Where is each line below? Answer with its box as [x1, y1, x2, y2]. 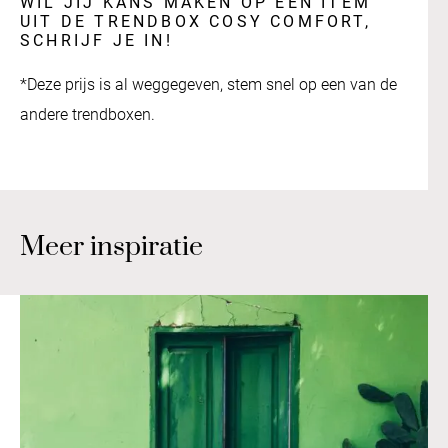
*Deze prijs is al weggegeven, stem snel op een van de [20, 74, 397, 94]
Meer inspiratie [20, 229, 203, 264]
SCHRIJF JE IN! [20, 30, 173, 50]
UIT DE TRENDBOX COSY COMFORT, [20, 11, 371, 31]
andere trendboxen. [20, 104, 155, 124]
